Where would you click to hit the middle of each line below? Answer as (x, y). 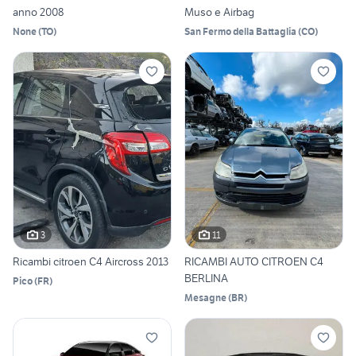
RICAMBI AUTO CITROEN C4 (254, 262)
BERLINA (206, 279)
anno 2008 (38, 12)
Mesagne (205, 298)
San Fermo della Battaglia (240, 31)
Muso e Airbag (219, 12)
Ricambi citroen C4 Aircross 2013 (91, 262)
